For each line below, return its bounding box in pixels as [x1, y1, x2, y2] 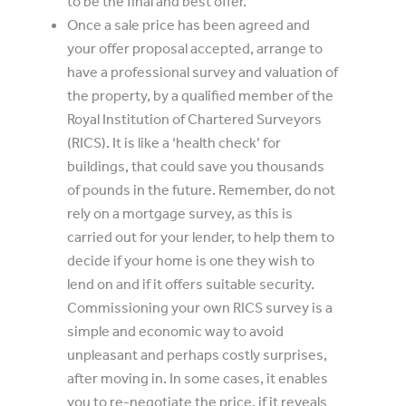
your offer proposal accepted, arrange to [67, 39, 323, 57]
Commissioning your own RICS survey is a [67, 298, 333, 316]
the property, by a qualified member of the [67, 86, 333, 104]
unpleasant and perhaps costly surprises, [67, 345, 327, 363]
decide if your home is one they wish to [67, 251, 314, 269]
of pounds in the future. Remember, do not [67, 180, 335, 198]
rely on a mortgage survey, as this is [67, 204, 293, 222]
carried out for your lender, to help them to [67, 227, 334, 246]
